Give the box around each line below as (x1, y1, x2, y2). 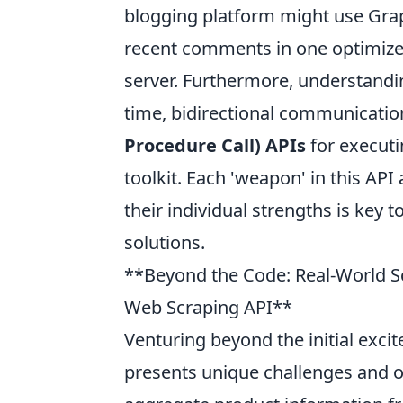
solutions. (124, 229, 205, 255)
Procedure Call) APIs (124, 132, 306, 157)
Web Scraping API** (124, 294, 292, 319)
